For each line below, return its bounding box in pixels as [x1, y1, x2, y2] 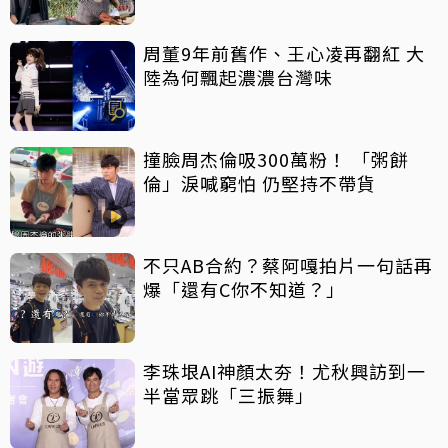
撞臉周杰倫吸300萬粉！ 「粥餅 [143, 145, 409, 172]
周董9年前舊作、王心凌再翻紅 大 [143, 39, 425, 66]
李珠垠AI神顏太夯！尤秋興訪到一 [143, 357, 426, 384]
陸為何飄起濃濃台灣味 [143, 63, 333, 90]
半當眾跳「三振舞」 [143, 381, 314, 408]
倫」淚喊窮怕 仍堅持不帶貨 [143, 169, 376, 196]
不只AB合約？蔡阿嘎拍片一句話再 [143, 251, 433, 278]
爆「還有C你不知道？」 [143, 275, 345, 302]
